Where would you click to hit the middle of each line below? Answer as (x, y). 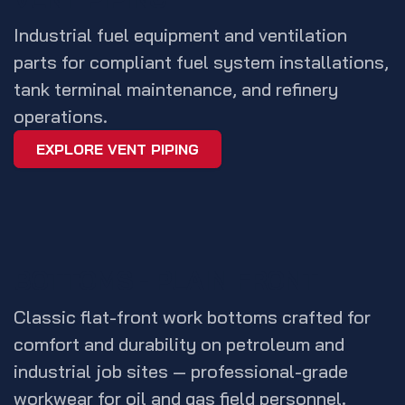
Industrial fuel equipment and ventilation (180, 34)
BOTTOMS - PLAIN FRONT (166, 280)
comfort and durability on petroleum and (179, 344)
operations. (61, 116)
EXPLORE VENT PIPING (118, 149)
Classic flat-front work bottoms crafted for (192, 316)
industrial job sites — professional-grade (181, 371)
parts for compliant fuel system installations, (201, 61)
